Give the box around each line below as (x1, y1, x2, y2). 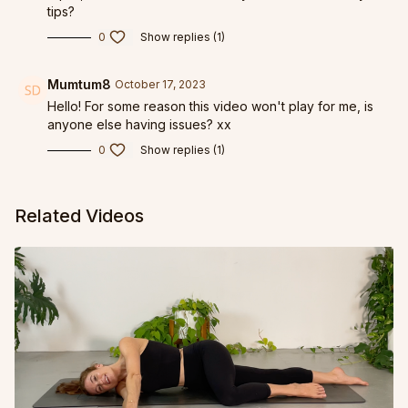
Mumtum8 (47, 76, 111, 93)
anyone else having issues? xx (47, 117, 231, 133)
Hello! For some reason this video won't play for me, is (47, 98, 373, 115)
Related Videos (15, 205, 144, 228)
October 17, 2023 (115, 77, 206, 92)
